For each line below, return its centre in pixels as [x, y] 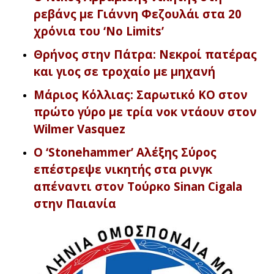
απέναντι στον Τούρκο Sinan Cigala [138, 187]
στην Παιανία [75, 204]
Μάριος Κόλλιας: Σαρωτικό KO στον [141, 95]
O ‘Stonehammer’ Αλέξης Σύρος [125, 152]
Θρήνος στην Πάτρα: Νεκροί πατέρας [145, 54]
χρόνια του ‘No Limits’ [99, 31]
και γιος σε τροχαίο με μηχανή [124, 72]
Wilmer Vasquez [80, 129]
